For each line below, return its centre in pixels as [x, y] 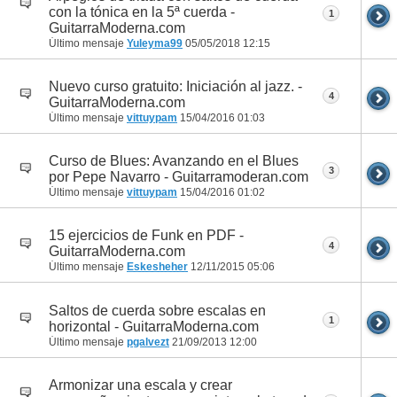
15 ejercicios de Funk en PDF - [146, 236]
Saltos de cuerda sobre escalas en [157, 310]
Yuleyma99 [155, 43]
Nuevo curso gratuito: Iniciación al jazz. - [175, 87]
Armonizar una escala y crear [140, 385]
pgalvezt [148, 342]
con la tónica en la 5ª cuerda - [142, 12]
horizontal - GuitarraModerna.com [154, 326]
